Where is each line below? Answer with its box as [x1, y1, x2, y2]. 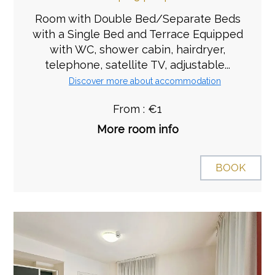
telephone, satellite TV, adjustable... [45, 58, 230, 71]
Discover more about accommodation [69, 76, 221, 86]
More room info [96, 123, 179, 136]
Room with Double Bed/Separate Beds [34, 12, 241, 25]
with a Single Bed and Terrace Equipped [32, 27, 243, 41]
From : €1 [113, 103, 162, 116]
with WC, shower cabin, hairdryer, [50, 42, 225, 56]
